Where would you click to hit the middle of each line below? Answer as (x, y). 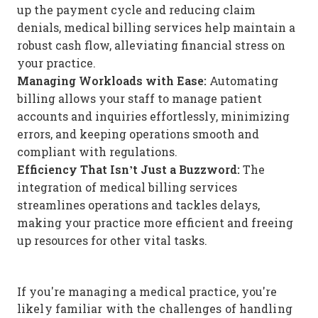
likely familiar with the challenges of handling (155, 308)
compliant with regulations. (97, 152)
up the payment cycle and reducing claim (136, 10)
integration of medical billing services (127, 187)
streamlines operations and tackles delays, (138, 205)
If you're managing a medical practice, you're (147, 291)
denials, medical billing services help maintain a (156, 27)
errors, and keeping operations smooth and (138, 134)
